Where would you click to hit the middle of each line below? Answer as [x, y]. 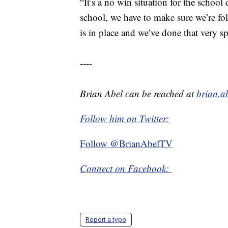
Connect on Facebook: [126, 168]
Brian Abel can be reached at [138, 94]
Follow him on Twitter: [124, 119]
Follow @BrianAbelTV [126, 144]
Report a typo [106, 220]
